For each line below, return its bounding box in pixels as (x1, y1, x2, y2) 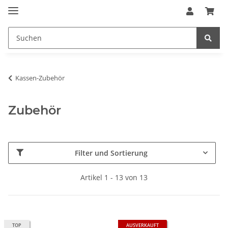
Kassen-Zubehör (15, 73, 65, 82)
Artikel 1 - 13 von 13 (80, 172, 148, 182)
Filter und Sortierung (75, 148, 148, 158)
